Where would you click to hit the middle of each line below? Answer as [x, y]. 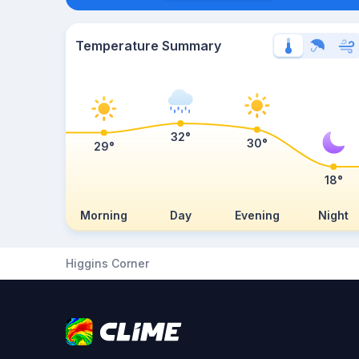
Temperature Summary [148, 46]
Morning [104, 215]
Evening [257, 215]
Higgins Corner [107, 263]
